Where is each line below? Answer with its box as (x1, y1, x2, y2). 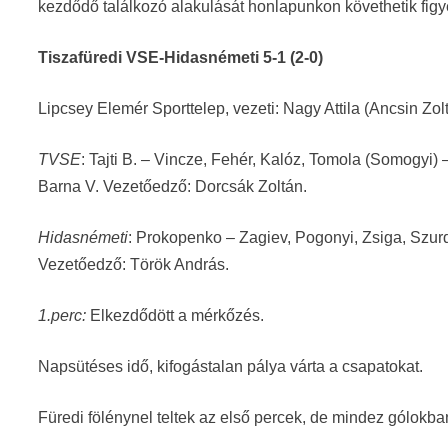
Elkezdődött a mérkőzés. (90, 307, 265, 324)
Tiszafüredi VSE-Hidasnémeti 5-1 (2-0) (38, 49, 324, 66)
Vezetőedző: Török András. (38, 256, 230, 273)
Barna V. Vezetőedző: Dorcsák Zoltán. (38, 178, 308, 195)
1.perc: (38, 307, 91, 324)
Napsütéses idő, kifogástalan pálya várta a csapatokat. (38, 358, 424, 375)
